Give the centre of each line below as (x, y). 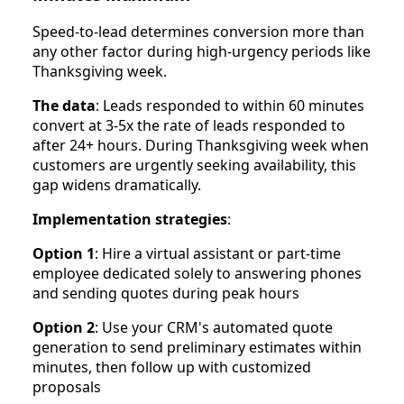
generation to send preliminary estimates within (197, 348)
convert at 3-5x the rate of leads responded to (189, 126)
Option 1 (64, 254)
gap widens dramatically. (117, 185)
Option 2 (64, 328)
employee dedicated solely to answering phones (197, 274)
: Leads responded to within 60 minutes (230, 106)
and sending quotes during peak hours (166, 294)
